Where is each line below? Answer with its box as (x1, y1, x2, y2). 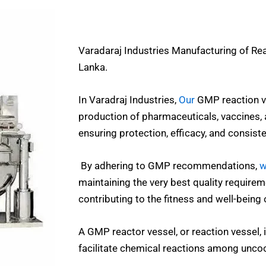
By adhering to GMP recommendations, (78, 160, 259, 172)
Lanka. (78, 61, 107, 73)
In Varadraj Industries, (78, 93, 179, 106)
